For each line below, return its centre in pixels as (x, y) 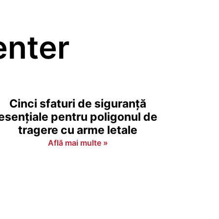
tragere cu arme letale (78, 130)
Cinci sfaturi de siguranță (78, 104)
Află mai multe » (78, 143)
